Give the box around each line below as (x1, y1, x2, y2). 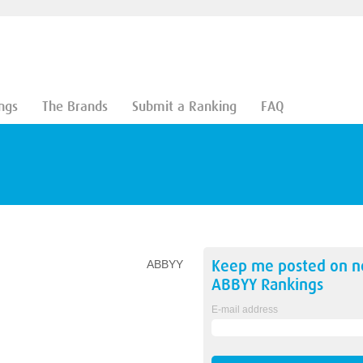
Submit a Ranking (131, 99, 237, 114)
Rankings (256, 275, 323, 294)
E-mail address (211, 304, 278, 315)
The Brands (41, 99, 108, 114)
